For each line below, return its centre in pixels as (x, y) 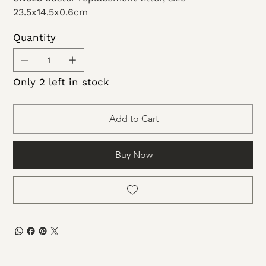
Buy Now (134, 155)
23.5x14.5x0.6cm (51, 12)
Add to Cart (134, 119)
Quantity (35, 38)
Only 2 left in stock (61, 82)
